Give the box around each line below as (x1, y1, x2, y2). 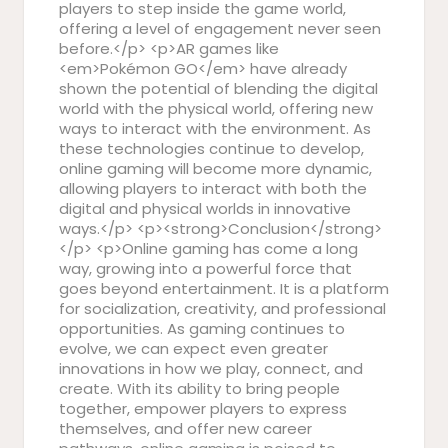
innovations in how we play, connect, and (59, 358, 363, 379)
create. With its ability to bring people (59, 378, 340, 399)
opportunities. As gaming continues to (59, 318, 345, 339)
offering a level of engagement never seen (59, 18, 381, 39)
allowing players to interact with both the (59, 178, 367, 199)
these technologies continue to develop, (59, 138, 364, 159)
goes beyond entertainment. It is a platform (59, 278, 389, 299)
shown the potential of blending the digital (59, 78, 378, 99)
